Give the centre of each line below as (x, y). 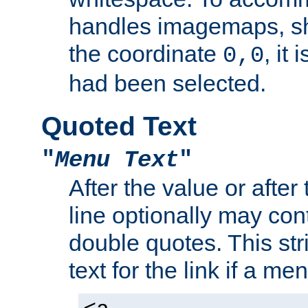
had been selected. (167, 84)
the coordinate (146, 54)
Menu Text (117, 161)
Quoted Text (119, 126)
